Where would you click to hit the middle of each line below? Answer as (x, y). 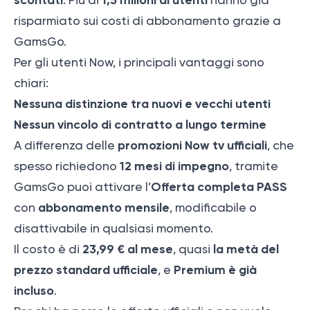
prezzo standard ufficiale (86, 270)
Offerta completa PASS (219, 187)
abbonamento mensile (104, 208)
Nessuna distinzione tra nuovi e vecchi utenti (142, 104)
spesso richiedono (67, 166)
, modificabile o (213, 208)
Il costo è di (48, 249)
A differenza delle (66, 146)
